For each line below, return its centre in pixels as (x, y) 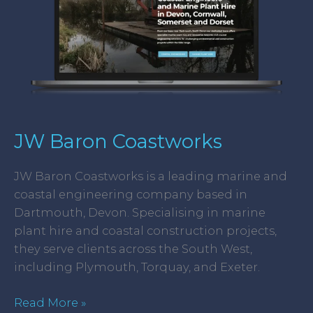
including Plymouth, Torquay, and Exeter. (137, 267)
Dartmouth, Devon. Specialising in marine (140, 213)
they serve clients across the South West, (133, 249)
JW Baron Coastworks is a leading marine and (151, 176)
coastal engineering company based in (131, 195)
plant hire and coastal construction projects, (145, 231)
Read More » (50, 302)
